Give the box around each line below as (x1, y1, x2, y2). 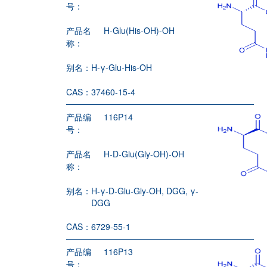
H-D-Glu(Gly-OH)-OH (104, 147, 185, 160)
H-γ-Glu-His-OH (91, 61, 153, 73)
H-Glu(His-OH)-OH (104, 24, 175, 36)
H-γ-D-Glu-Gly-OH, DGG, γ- (91, 184, 199, 197)
